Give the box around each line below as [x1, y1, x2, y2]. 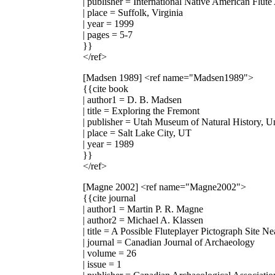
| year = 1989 [83, 138, 134, 149]
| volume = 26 [83, 247, 136, 258]
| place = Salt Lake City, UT [83, 127, 192, 138]
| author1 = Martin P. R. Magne [83, 203, 203, 214]
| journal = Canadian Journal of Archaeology [83, 236, 255, 247]
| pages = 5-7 [83, 29, 133, 40]
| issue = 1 [83, 258, 122, 269]
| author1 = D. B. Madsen [83, 94, 182, 105]
